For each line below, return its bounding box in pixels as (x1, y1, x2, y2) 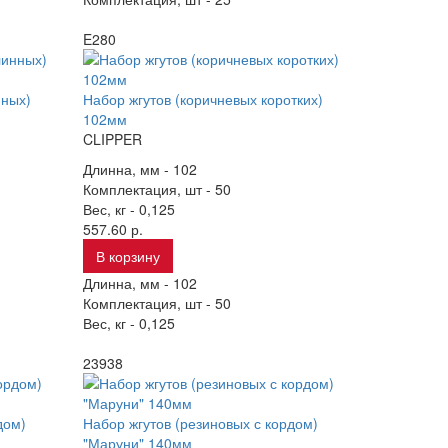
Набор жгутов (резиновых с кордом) (83, 413, 319, 433)
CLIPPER (83, 129, 143, 149)
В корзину (96, 246, 161, 266)
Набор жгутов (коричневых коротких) (83, 89, 324, 109)
